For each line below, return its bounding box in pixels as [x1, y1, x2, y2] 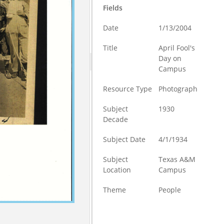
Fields [103, 3, 123, 12]
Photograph [158, 84, 198, 93]
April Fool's [158, 43, 195, 52]
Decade [103, 114, 128, 124]
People [158, 185, 181, 194]
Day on [158, 53, 182, 63]
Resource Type [103, 84, 152, 93]
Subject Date [103, 134, 146, 144]
